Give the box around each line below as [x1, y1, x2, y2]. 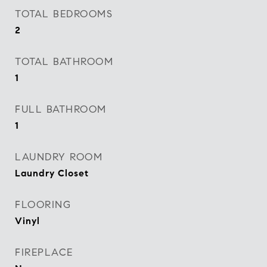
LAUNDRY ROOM [15, 151, 103, 163]
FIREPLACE [15, 246, 73, 259]
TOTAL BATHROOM [15, 55, 113, 68]
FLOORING [15, 198, 71, 211]
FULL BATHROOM [15, 103, 107, 116]
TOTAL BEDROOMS [15, 8, 113, 20]
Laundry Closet [15, 167, 89, 179]
